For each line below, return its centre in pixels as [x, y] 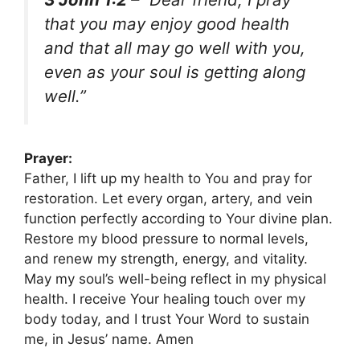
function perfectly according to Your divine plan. [178, 219]
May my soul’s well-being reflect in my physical [175, 279]
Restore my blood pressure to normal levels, [166, 239]
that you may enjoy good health [167, 23]
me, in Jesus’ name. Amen [109, 340]
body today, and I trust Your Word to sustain [167, 319]
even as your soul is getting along [175, 72]
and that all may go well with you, [175, 47]
